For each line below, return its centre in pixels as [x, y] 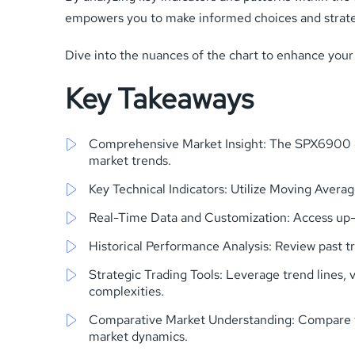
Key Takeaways [159, 98]
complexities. [126, 291]
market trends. [130, 160]
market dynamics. [138, 336]
